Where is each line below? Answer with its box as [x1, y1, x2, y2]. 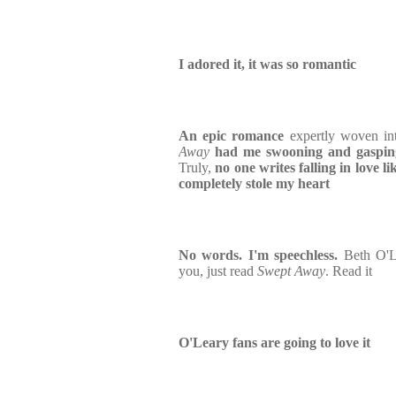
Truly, [179, 160, 216, 175]
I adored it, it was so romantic [179, 57, 356, 72]
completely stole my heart [179, 176, 330, 191]
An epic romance [179, 128, 285, 143]
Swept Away [257, 263, 325, 278]
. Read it [325, 263, 372, 278]
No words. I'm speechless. [179, 247, 339, 263]
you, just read [179, 263, 257, 278]
